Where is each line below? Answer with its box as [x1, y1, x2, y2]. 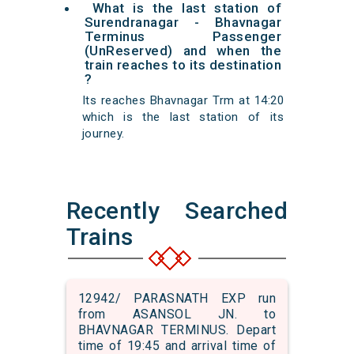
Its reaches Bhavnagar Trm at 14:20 [81, 93, 284, 108]
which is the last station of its [81, 110, 284, 125]
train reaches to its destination [84, 57, 282, 73]
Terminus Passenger [84, 28, 282, 45]
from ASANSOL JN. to [77, 307, 277, 322]
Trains [66, 223, 134, 251]
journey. [81, 126, 125, 141]
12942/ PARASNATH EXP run [77, 291, 277, 307]
